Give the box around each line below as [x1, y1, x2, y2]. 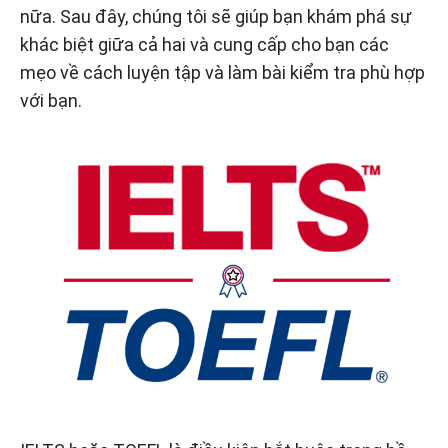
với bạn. [20, 90, 82, 111]
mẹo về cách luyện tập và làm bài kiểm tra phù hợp [20, 62, 425, 83]
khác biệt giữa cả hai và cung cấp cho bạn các [20, 34, 389, 55]
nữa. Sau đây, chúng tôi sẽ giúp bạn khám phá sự [20, 6, 412, 27]
